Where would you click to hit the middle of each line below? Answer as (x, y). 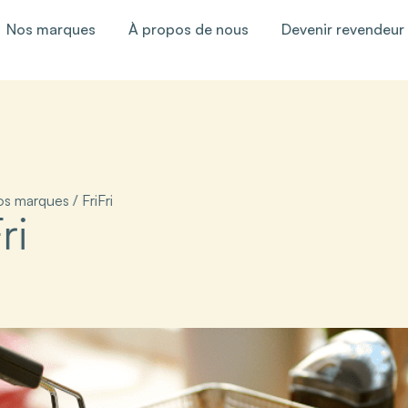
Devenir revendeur (343, 29)
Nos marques (51, 29)
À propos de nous (189, 29)
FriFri (97, 200)
